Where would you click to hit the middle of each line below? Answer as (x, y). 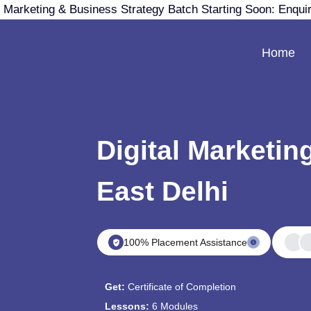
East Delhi (163, 191)
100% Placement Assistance (186, 242)
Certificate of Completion (182, 287)
